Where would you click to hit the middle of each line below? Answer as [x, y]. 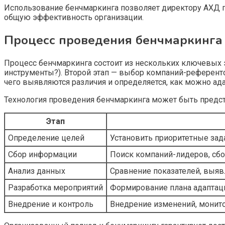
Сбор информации [42, 155]
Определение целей [46, 138]
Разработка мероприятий [55, 188]
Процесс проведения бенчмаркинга [113, 40]
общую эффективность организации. [74, 18]
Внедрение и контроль [51, 204]
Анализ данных [37, 171]
